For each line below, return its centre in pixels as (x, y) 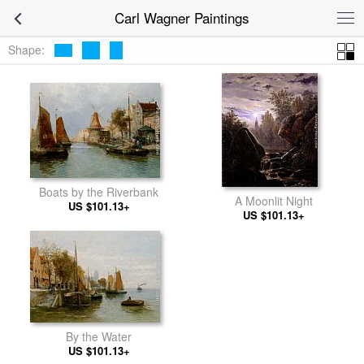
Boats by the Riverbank (99, 191)
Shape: (26, 49)
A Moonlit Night (273, 201)
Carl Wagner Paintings (182, 17)
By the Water (99, 336)
